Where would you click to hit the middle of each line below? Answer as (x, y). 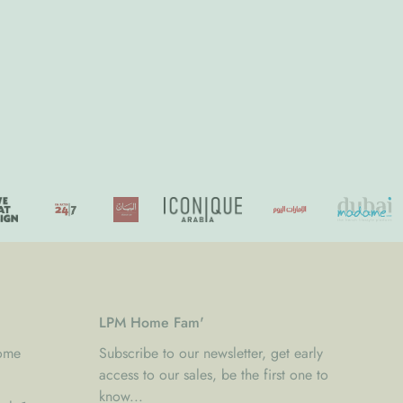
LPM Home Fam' (151, 322)
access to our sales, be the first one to (213, 374)
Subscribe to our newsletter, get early (210, 353)
